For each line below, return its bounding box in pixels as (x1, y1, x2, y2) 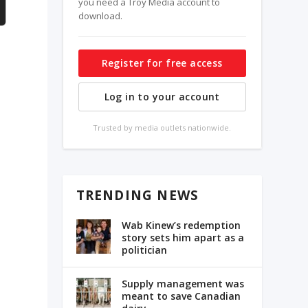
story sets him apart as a (121, 231, 244, 245)
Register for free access (101, 56, 223, 69)
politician (121, 243, 167, 257)
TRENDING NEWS (76, 186, 199, 205)
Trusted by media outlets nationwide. (93, 122, 232, 133)
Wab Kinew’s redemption (121, 219, 241, 232)
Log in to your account (104, 90, 220, 103)
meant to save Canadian (121, 289, 241, 303)
